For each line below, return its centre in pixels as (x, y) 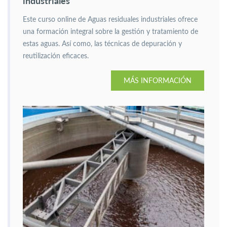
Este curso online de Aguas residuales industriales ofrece (110, 20)
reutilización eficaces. (56, 56)
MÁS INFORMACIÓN (158, 80)
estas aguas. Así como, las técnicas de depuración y (102, 44)
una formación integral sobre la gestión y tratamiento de (110, 32)
